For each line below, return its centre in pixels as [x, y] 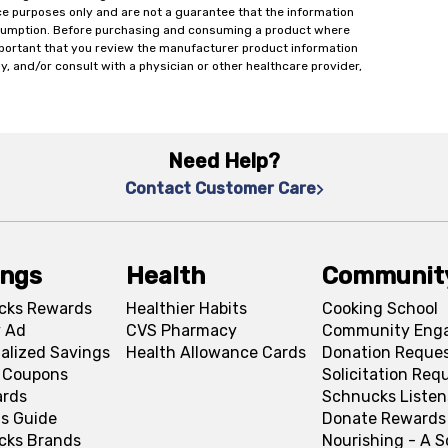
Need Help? [224, 161]
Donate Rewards [383, 418]
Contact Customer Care [220, 188]
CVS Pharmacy [181, 330]
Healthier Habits [186, 308]
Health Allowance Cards [215, 352]
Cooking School [379, 308]
